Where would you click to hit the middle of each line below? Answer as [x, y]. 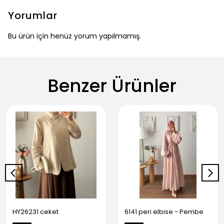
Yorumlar [33, 16]
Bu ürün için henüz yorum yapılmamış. [74, 36]
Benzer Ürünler [112, 86]
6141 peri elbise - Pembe [164, 212]
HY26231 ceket [35, 212]
